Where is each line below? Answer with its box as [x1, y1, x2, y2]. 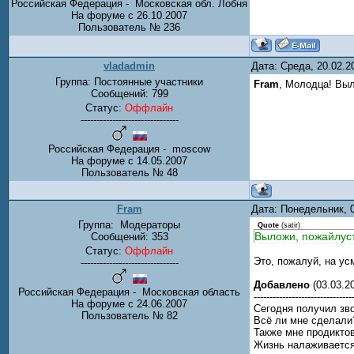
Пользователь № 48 [81, 167, 178, 179]
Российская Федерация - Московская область [18, 286, 240, 298]
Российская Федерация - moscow [48, 143, 210, 155]
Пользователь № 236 [78, 21, 180, 34]
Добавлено [254, 278, 310, 291]
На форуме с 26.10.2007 [71, 9, 187, 22]
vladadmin [104, 60, 155, 72]
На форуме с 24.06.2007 [71, 298, 187, 310]
